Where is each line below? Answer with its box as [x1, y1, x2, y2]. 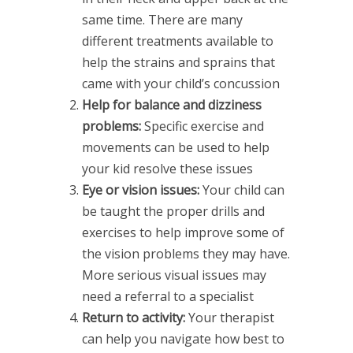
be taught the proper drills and [82, 203, 265, 221]
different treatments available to [82, 32, 273, 50]
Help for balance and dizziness [82, 96, 262, 114]
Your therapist [185, 309, 274, 327]
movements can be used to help [82, 139, 269, 157]
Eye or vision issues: [82, 181, 199, 199]
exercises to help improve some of [82, 224, 284, 242]
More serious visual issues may [82, 266, 266, 284]
